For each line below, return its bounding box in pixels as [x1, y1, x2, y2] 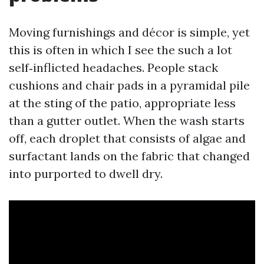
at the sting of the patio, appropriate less [9, 95, 236, 110]
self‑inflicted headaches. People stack [9, 60, 218, 75]
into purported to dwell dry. [9, 166, 163, 181]
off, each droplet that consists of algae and [9, 131, 246, 146]
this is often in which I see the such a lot [9, 42, 232, 57]
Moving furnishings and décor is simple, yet [9, 25, 250, 39]
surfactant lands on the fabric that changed [9, 148, 250, 163]
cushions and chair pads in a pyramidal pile [9, 78, 250, 93]
